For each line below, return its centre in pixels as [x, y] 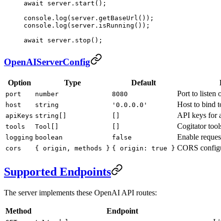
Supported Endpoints [57, 171]
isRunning [116, 26]
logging [19, 137]
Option [19, 82]
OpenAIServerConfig [47, 62]
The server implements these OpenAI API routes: [80, 192]
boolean [49, 137]
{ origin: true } [144, 148]
